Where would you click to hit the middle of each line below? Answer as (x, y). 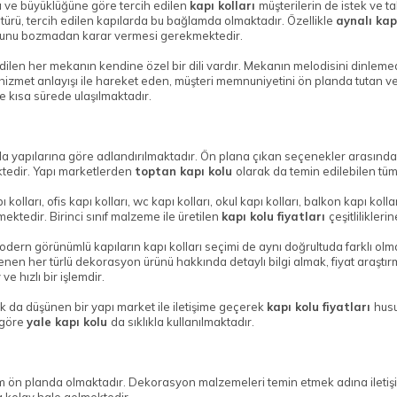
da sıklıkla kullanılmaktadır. (183, 322)
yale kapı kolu (69, 322)
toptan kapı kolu (185, 171)
